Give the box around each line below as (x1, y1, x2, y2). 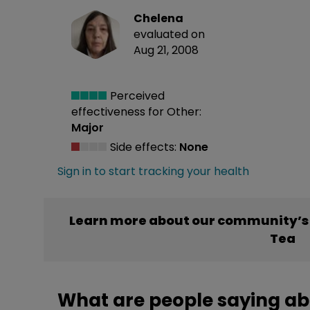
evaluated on (134, 26, 205, 42)
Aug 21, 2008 (134, 42, 199, 58)
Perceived (107, 88, 165, 104)
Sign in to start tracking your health (57, 163, 249, 180)
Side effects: (107, 139, 179, 156)
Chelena (134, 10, 183, 26)
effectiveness (71, 104, 148, 120)
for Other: (148, 104, 201, 120)
